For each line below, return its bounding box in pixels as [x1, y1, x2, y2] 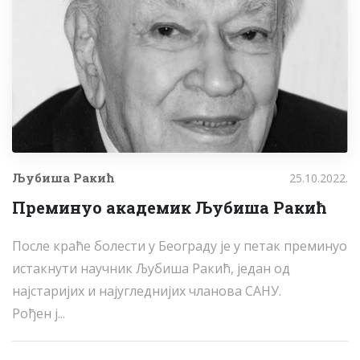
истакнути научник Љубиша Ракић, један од [12, 259, 290, 277]
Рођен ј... [12, 304, 65, 322]
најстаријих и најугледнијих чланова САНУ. [12, 281, 281, 300]
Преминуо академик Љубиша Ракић [12, 196, 327, 218]
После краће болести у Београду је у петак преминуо [12, 236, 347, 255]
